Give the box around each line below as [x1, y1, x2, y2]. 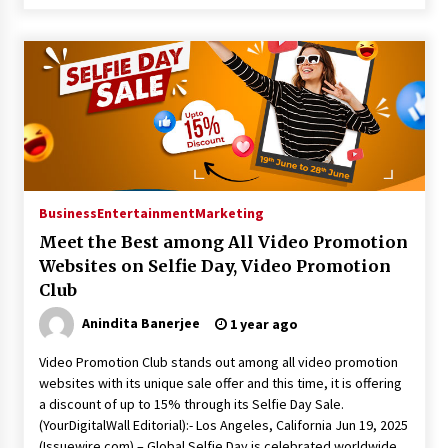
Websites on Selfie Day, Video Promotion [38, 256, 391, 276]
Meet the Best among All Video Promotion [38, 232, 408, 252]
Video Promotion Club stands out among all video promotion [38, 353, 398, 371]
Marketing [194, 204, 264, 222]
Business [38, 204, 97, 222]
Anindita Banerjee [81, 313, 200, 332]
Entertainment [96, 204, 195, 222]
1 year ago [226, 315, 298, 333]
